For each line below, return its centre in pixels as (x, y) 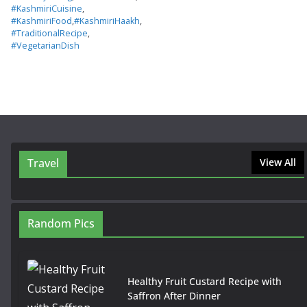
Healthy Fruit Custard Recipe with (205, 281)
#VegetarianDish (45, 46)
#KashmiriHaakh (107, 21)
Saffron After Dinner (174, 295)
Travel (43, 163)
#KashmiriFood (41, 21)
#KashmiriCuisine (47, 9)
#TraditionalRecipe (49, 34)
